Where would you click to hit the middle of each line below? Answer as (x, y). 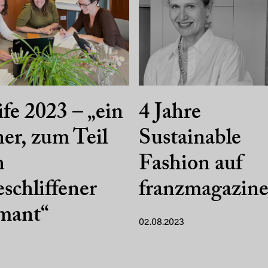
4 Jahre (170, 113)
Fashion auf (191, 165)
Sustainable (190, 139)
